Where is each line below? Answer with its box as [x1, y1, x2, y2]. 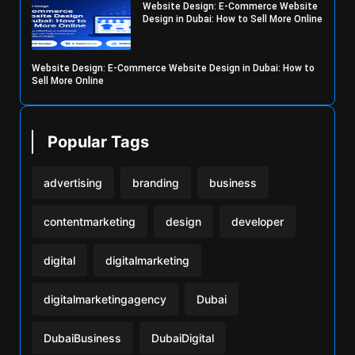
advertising [44, 175, 102, 189]
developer [231, 214, 284, 228]
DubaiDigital [151, 330, 214, 345]
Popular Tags [48, 132, 149, 151]
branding [132, 175, 179, 189]
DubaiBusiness [44, 330, 121, 345]
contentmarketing [44, 214, 136, 228]
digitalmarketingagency [44, 292, 166, 306]
